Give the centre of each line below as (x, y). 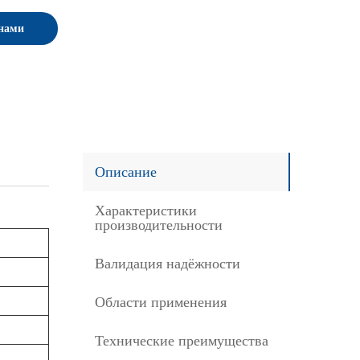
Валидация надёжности (168, 264)
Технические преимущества (182, 341)
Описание (126, 172)
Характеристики (146, 211)
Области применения (161, 302)
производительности (159, 225)
